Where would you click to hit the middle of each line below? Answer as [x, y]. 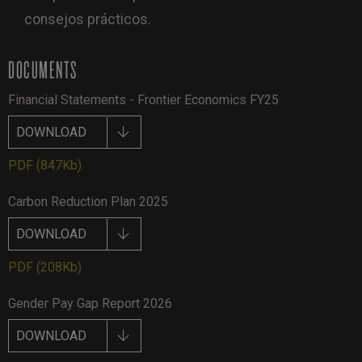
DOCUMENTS [43, 69]
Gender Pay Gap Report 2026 [90, 303]
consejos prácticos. [88, 19]
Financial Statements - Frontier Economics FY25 [143, 99]
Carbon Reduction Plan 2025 [88, 201]
